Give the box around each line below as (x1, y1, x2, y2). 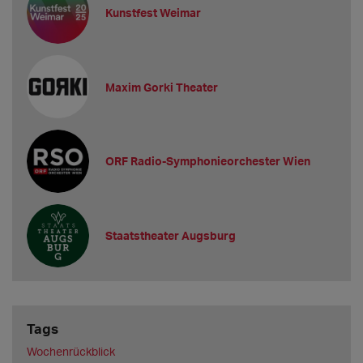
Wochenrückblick (26, 344, 115, 358)
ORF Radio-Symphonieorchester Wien (105, 154, 311, 169)
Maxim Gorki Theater (105, 79, 219, 94)
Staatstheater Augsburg (105, 228, 237, 243)
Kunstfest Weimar (105, 5, 202, 19)
